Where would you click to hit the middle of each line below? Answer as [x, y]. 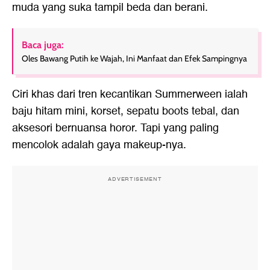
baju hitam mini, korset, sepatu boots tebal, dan [126, 111]
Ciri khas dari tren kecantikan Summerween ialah [130, 94]
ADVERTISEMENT [135, 179]
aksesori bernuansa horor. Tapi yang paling [115, 128]
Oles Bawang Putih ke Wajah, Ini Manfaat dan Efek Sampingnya [134, 58]
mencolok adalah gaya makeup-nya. [99, 145]
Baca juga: [43, 45]
